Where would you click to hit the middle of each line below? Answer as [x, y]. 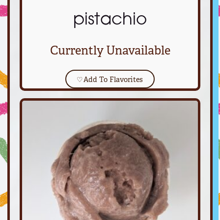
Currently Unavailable [110, 50]
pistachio [110, 20]
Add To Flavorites [113, 79]
